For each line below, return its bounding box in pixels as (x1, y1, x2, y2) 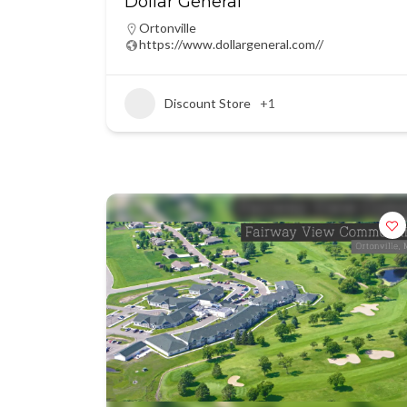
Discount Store (164, 95, 251, 111)
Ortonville (139, 20, 196, 35)
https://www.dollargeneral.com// (139, 36, 323, 52)
